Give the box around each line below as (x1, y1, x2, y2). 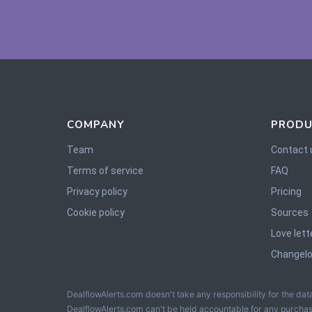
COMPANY (67, 116, 125, 132)
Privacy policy (67, 185, 127, 197)
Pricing (271, 185, 302, 197)
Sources (271, 206, 309, 218)
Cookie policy (67, 206, 125, 218)
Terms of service (67, 164, 143, 176)
